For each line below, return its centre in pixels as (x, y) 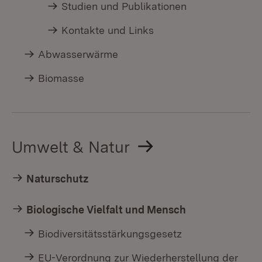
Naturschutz (58, 178)
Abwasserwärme (78, 54)
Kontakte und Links (108, 30)
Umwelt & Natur (71, 147)
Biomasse (61, 78)
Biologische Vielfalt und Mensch (106, 209)
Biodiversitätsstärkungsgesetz (110, 233)
